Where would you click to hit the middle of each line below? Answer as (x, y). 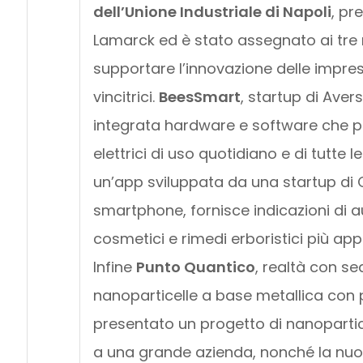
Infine (114, 267)
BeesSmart (199, 96)
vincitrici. (126, 96)
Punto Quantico (195, 267)
